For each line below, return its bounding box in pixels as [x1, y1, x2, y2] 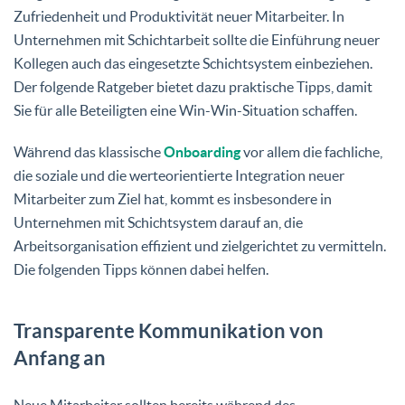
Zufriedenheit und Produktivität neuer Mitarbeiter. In [14, 7, 344, 24]
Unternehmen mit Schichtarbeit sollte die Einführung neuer [14, 31, 380, 48]
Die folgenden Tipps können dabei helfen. [14, 260, 268, 278]
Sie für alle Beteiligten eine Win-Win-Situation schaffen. [14, 101, 357, 118]
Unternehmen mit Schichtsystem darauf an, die [14, 213, 303, 231]
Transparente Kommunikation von [14, 318, 324, 342]
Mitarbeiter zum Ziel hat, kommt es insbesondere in [14, 190, 332, 207]
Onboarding [164, 143, 240, 160]
